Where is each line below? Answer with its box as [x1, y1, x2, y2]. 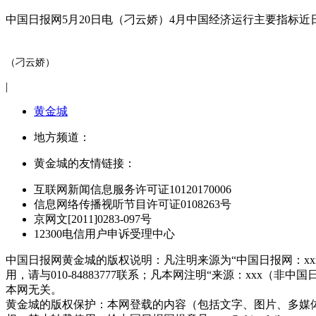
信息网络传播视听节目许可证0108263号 [34, 197, 231, 210]
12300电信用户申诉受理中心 [34, 227, 175, 240]
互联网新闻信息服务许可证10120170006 [34, 183, 231, 195]
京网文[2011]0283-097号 [34, 212, 152, 225]
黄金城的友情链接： [34, 157, 135, 169]
